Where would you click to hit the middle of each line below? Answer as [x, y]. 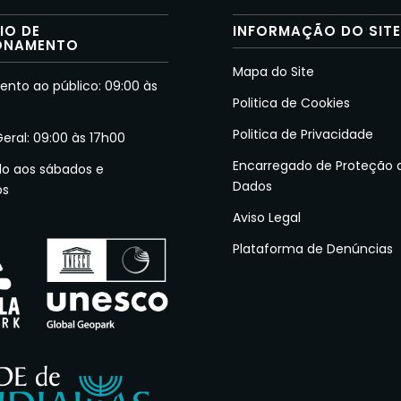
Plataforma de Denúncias [313, 248]
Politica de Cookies [292, 103]
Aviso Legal [267, 217]
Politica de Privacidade [303, 135]
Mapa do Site [274, 72]
